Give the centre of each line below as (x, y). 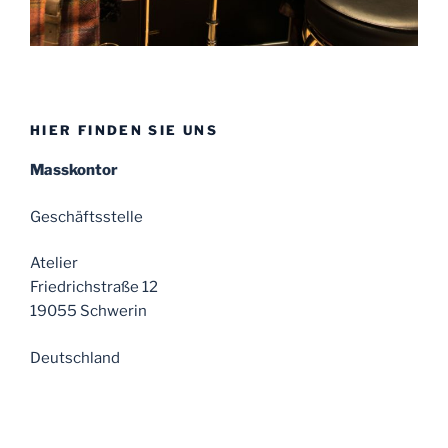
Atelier (54, 263)
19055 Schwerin (88, 311)
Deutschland (75, 357)
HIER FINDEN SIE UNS (124, 129)
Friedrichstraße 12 (94, 287)
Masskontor (74, 170)
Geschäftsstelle (86, 216)
